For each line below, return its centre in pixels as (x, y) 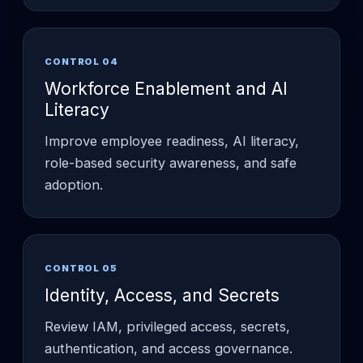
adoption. (74, 184)
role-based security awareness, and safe (171, 162)
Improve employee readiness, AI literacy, (172, 141)
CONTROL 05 (81, 268)
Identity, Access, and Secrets (162, 295)
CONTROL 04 (81, 61)
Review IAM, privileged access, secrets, (167, 326)
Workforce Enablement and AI (166, 88)
